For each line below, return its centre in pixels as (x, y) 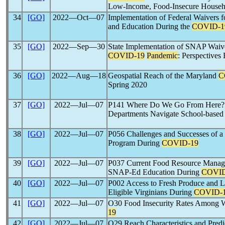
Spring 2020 (128, 85)
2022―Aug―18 (79, 76)
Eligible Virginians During (151, 192)
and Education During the (150, 26)
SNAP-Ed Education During (155, 172)
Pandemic (162, 55)
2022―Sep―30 (79, 46)
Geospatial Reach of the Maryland (163, 76)
